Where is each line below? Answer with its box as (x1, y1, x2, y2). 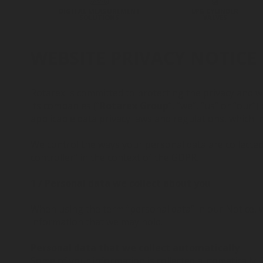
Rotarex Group (100, 99, 168, 112)
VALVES (203, 13, 227, 22)
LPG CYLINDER (191, 6, 239, 15)
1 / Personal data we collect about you (31, 177, 211, 190)
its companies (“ (31, 99, 100, 112)
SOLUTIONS (79, 13, 120, 22)
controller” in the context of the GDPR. (31, 151, 198, 164)
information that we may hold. (31, 215, 163, 228)
